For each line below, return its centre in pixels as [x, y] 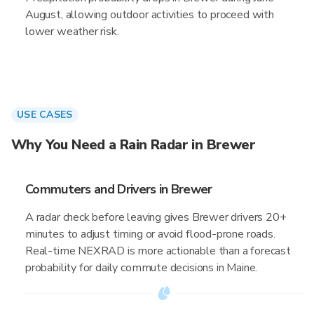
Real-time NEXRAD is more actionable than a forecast [158, 251]
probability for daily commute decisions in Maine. [142, 268]
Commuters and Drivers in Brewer [119, 189]
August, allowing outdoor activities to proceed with [150, 15]
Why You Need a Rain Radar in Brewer [133, 145]
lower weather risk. [72, 32]
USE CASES [45, 115]
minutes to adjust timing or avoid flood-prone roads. [150, 234]
